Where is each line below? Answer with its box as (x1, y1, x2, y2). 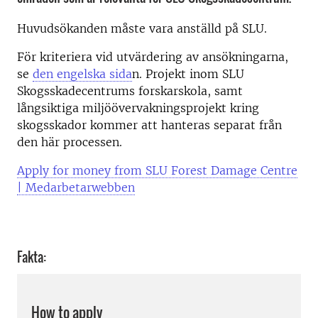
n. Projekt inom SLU (132, 67, 244, 81)
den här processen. (17, 135, 122, 149)
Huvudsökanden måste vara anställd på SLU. (17, 21, 267, 35)
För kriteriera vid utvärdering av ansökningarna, (17, 50, 288, 64)
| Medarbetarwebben (17, 180, 135, 194)
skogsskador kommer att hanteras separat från (17, 118, 282, 132)
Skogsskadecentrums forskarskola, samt (17, 84, 243, 98)
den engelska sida (33, 67, 132, 81)
